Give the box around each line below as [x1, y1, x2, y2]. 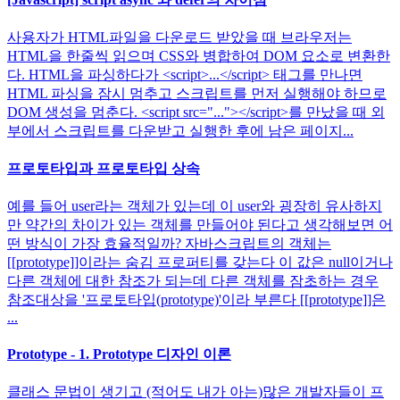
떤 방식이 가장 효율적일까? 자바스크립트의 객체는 [7, 236, 331, 252]
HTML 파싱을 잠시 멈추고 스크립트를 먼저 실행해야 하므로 [7, 85, 387, 101]
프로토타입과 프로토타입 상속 [7, 161, 200, 177]
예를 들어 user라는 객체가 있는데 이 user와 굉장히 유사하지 [7, 198, 382, 214]
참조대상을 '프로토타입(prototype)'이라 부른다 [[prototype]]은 [7, 292, 386, 308]
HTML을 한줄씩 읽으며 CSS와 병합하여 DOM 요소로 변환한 [7, 47, 390, 63]
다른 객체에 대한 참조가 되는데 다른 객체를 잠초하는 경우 [7, 273, 379, 289]
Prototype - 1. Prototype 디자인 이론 [7, 346, 231, 362]
